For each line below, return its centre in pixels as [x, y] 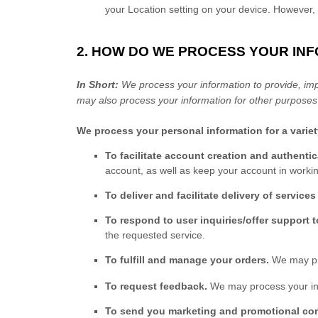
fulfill [132, 260]
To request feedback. [158, 286]
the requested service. [155, 235]
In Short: [99, 84]
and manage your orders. [207, 260]
